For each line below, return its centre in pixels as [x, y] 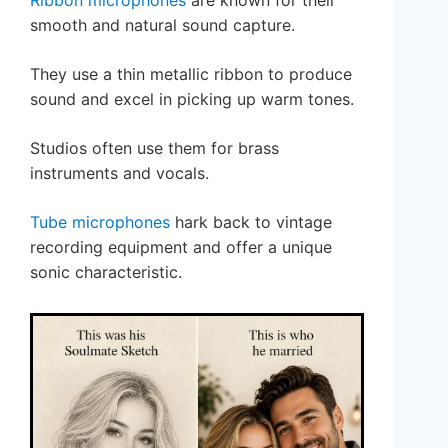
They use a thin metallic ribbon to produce [191, 74]
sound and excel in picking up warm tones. [192, 99]
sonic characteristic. [106, 272]
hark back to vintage [251, 222]
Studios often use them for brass [154, 148]
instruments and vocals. [119, 173]
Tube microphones [100, 222]
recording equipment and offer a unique [181, 247]
